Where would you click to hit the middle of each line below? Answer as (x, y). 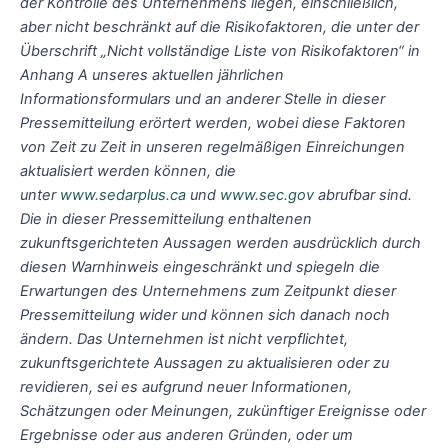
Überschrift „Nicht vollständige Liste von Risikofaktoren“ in (220, 50)
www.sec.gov (267, 194)
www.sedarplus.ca (123, 194)
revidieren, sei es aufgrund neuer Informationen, (186, 386)
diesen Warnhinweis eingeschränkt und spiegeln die (200, 266)
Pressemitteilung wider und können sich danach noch (205, 314)
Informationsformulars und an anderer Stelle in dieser (202, 98)
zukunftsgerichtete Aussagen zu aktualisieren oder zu (204, 362)
